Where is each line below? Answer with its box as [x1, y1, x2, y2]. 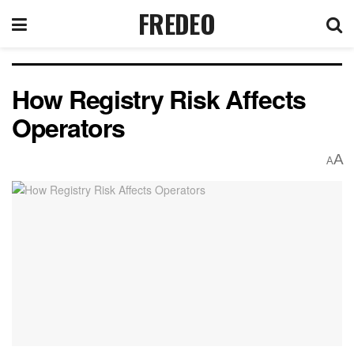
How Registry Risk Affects [12, 81, 306, 117]
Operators [12, 109, 131, 145]
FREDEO [138, 5, 215, 42]
